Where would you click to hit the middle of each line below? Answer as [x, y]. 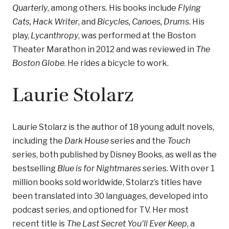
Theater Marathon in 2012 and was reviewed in [104, 49]
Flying [189, 8]
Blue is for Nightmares [99, 168]
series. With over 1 [178, 168]
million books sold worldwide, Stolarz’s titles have [107, 182]
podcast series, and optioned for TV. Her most [100, 210]
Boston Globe [38, 63]
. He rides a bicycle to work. [117, 63]
